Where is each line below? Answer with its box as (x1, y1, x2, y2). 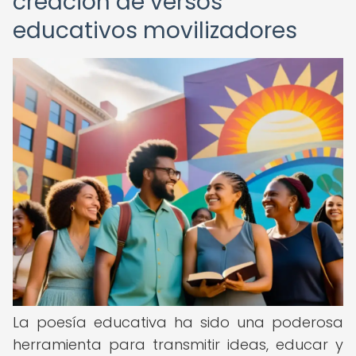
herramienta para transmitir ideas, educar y (13, 335, 343, 354)
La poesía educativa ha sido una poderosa (13, 312, 343, 332)
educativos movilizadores (13, 15, 297, 46)
